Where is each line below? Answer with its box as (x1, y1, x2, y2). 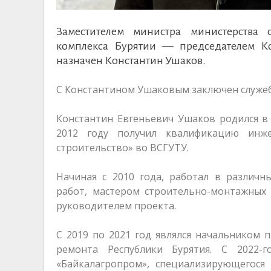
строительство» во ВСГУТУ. (56, 141, 189, 154)
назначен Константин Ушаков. (56, 54, 207, 67)
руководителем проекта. (56, 199, 176, 212)
